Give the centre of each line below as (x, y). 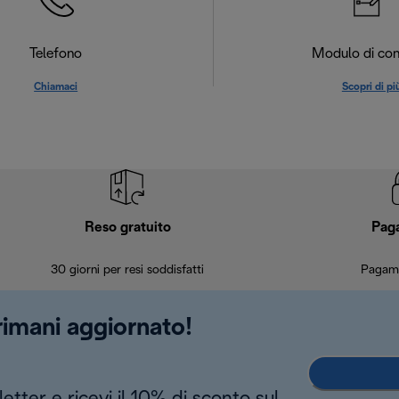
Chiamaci (56, 87)
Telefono (56, 54)
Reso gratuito (127, 228)
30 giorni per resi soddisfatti (127, 270)
